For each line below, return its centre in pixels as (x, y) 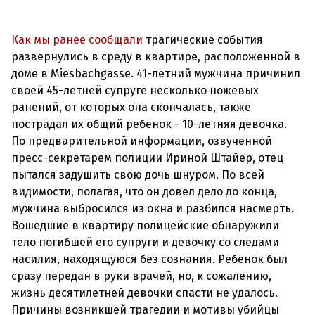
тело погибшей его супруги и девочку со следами (145, 242)
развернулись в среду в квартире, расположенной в (156, 57)
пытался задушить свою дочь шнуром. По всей (138, 175)
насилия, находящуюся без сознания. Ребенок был (149, 259)
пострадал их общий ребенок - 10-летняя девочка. (149, 124)
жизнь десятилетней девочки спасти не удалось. (144, 293)
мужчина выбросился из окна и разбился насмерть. (153, 208)
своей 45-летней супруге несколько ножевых (135, 90)
